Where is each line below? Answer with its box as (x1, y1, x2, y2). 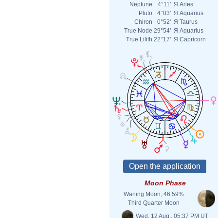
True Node (124, 27, 152, 34)
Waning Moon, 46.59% (124, 191, 184, 198)
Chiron (134, 18, 152, 25)
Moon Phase (144, 179, 186, 187)
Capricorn (180, 36, 206, 43)
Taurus (180, 18, 198, 25)
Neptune (129, 1, 152, 8)
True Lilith (126, 36, 152, 43)
